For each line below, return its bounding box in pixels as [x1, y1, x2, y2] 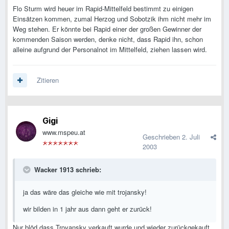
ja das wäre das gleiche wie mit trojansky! [23, 187, 147, 197]
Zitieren [37, 75, 59, 85]
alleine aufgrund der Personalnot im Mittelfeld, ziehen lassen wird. [13, 44, 207, 55]
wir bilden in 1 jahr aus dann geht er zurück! [23, 204, 152, 214]
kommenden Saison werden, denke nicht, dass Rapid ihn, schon [13, 34, 203, 44]
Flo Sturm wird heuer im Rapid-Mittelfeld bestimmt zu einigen [13, 4, 193, 14]
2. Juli [182, 132, 200, 142]
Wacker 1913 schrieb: [32, 165, 101, 175]
